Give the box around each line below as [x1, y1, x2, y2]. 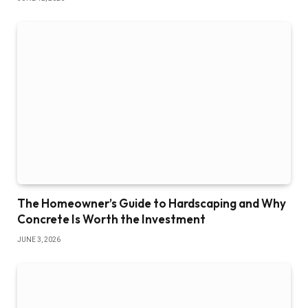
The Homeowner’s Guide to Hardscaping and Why [17, 196, 286, 211]
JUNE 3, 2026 [17, 236, 60, 244]
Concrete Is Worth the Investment [17, 212, 206, 227]
